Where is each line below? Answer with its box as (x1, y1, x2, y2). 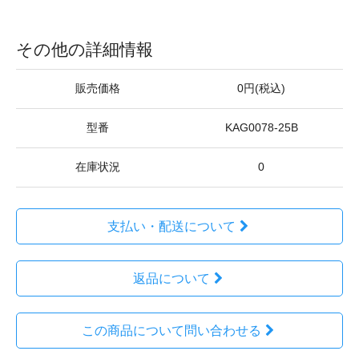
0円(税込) (237, 83, 285, 95)
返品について (132, 272, 210, 285)
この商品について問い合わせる (81, 324, 261, 337)
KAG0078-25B (224, 122, 298, 134)
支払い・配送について (107, 220, 236, 233)
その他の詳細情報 (16, 40, 153, 58)
